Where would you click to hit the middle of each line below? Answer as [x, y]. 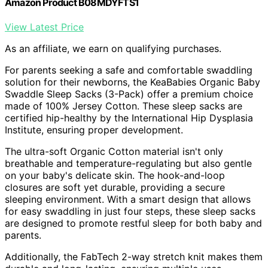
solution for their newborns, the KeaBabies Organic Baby [133, 82]
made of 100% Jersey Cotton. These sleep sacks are [124, 106]
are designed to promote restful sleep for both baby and [133, 223]
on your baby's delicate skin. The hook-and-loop [115, 176]
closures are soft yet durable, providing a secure [115, 188]
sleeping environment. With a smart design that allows [128, 200]
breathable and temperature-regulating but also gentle [128, 164]
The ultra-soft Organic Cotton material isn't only [114, 152]
